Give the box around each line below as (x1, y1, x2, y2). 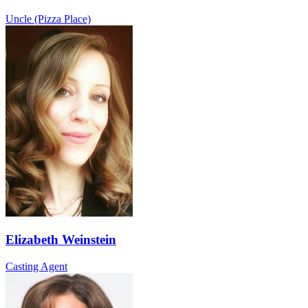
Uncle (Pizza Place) (5, 13, 91, 25)
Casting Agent (5, 260, 67, 272)
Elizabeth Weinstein (5, 232, 116, 247)
